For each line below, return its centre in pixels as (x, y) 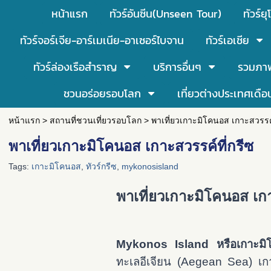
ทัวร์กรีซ (101, 166)
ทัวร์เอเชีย (227, 40)
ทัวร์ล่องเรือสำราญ (75, 67)
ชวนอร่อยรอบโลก (102, 93)
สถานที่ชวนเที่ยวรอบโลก (95, 120)
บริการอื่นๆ (177, 67)
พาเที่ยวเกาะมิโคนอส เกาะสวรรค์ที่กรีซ (131, 146)
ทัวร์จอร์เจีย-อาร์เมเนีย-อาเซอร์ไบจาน (102, 40)
